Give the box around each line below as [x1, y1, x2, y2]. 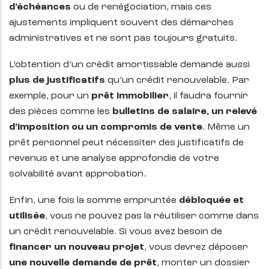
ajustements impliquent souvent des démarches [9, 18, 234, 28]
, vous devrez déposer [144, 243, 248, 253]
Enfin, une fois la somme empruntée [9, 196, 179, 206]
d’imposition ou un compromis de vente [9, 122, 202, 133]
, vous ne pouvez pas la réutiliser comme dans [45, 211, 259, 222]
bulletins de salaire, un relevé [112, 107, 257, 117]
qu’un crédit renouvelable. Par [105, 76, 249, 86]
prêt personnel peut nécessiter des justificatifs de [9, 138, 244, 148]
